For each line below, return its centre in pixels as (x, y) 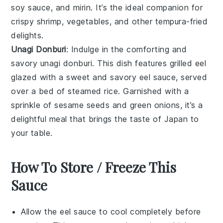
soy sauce (31, 8)
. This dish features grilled (144, 63)
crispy (24, 22)
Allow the (41, 212)
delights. (27, 36)
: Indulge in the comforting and (126, 50)
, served (192, 77)
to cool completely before (149, 212)
